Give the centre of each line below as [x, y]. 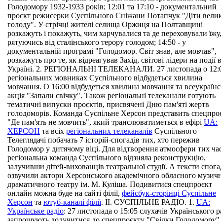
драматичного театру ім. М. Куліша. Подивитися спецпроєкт [110, 184]
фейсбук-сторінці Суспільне [169, 193]
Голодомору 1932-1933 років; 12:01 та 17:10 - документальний [112, 7]
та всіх [53, 131]
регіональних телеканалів [109, 131]
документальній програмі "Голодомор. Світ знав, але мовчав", [112, 51]
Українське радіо [36, 211]
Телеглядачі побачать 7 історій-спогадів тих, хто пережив [104, 140]
